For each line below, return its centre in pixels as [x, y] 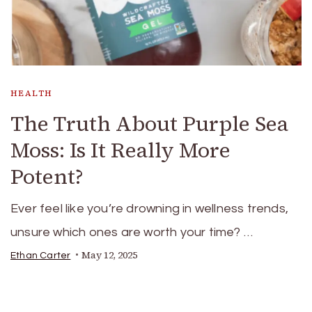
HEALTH [32, 93]
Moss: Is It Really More [120, 150]
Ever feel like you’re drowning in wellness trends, [150, 208]
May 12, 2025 [110, 255]
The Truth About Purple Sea [149, 123]
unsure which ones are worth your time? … [132, 232]
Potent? [47, 176]
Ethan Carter [41, 255]
